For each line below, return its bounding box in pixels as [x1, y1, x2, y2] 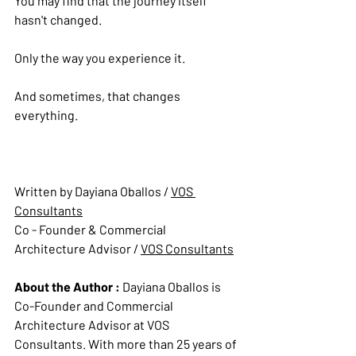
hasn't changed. [14, 12, 102, 28]
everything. [14, 107, 78, 123]
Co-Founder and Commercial [14, 298, 176, 314]
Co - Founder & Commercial [14, 222, 168, 238]
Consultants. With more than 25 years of [14, 336, 239, 352]
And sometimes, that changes [14, 88, 183, 104]
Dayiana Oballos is [122, 279, 223, 295]
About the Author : [14, 279, 122, 295]
